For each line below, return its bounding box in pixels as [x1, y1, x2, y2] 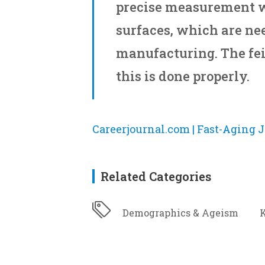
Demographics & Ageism [122, 206, 238, 219]
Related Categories [101, 169, 211, 184]
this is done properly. [116, 67, 250, 85]
